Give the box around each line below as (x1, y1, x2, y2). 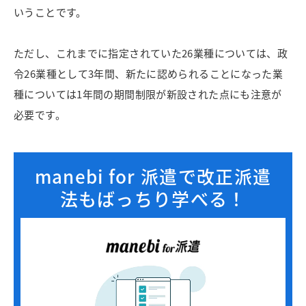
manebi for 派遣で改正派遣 (34, 163, 272, 189)
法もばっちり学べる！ (59, 186, 247, 212)
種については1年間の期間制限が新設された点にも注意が (14, 87, 282, 102)
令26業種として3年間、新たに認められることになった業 (14, 66, 283, 81)
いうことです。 (14, 5, 87, 20)
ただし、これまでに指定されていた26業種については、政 (14, 46, 288, 61)
